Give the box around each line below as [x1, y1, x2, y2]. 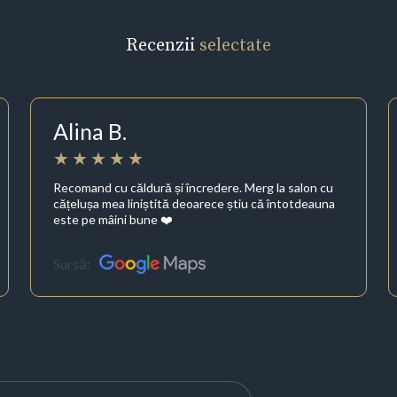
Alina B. [52, 118, 127, 145]
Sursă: [52, 255, 90, 273]
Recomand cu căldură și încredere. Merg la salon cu [52, 179, 333, 195]
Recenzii [126, 32, 199, 58]
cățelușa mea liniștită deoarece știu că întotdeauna [52, 195, 335, 211]
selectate [199, 32, 271, 58]
